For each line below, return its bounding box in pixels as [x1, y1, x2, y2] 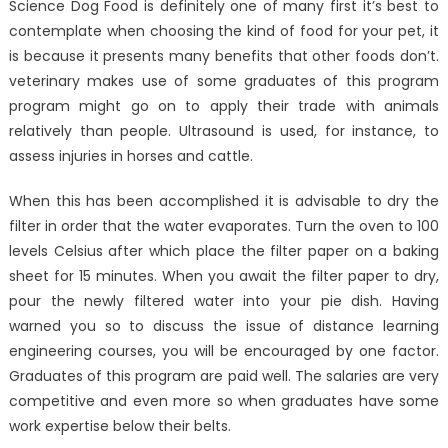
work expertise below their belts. [8, 416, 231, 437]
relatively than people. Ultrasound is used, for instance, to [8, 121, 440, 142]
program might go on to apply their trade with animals [8, 96, 440, 117]
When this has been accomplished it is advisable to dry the [8, 191, 440, 212]
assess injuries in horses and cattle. [8, 146, 253, 167]
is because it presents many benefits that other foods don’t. [8, 46, 440, 67]
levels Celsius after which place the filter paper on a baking [8, 241, 440, 262]
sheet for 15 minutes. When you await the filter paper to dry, [8, 266, 440, 287]
